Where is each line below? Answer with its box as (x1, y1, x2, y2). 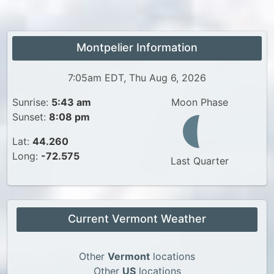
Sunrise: (12, 96, 51, 108)
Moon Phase (171, 96, 228, 108)
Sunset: (12, 111, 49, 123)
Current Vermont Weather (68, 212, 206, 225)
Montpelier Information (76, 41, 198, 54)
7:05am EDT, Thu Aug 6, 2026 (68, 72, 206, 84)
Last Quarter (170, 155, 229, 167)
